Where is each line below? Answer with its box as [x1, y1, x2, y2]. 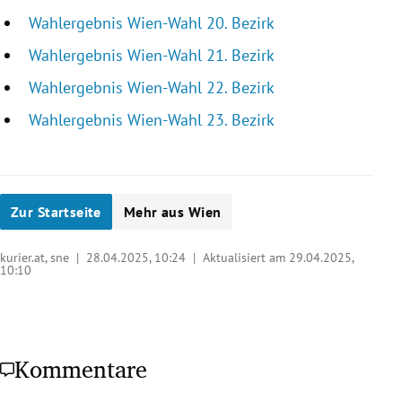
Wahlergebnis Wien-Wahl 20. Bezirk [29, 13, 275, 34]
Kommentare [14, 350, 147, 389]
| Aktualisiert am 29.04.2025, [186, 249, 354, 267]
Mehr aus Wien [123, 203, 222, 222]
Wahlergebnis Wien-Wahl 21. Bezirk [29, 45, 275, 66]
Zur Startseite [11, 203, 101, 222]
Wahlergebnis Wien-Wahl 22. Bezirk [29, 77, 275, 99]
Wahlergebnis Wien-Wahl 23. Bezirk [29, 109, 275, 131]
